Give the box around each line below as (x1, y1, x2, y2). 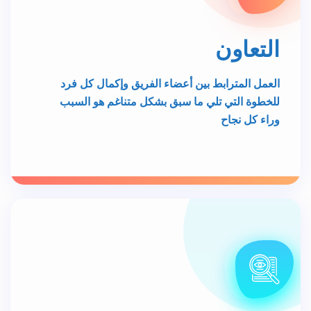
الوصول (208, 262, 280, 289)
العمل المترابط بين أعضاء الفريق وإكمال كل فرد (60, 19, 280, 34)
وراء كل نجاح (221, 55, 280, 70)
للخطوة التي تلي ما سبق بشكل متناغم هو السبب (60, 37, 280, 52)
